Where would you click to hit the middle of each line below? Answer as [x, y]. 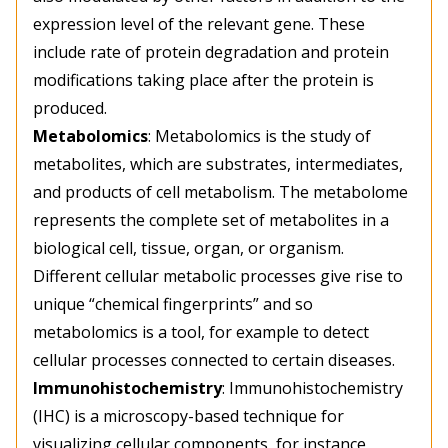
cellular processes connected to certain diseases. [214, 360]
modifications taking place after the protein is [203, 80]
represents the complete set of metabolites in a [211, 220]
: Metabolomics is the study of [259, 136]
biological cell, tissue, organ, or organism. [188, 248]
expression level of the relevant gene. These [199, 24]
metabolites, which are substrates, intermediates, [218, 164]
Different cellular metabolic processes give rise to [218, 276]
